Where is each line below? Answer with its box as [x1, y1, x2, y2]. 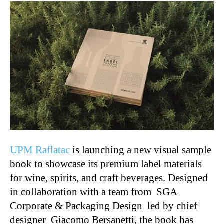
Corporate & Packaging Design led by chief [10, 199, 197, 212]
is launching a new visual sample [70, 143, 211, 156]
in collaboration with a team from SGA [10, 185, 177, 198]
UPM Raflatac [10, 143, 70, 156]
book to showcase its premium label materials [10, 157, 202, 170]
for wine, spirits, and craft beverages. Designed [10, 171, 208, 184]
